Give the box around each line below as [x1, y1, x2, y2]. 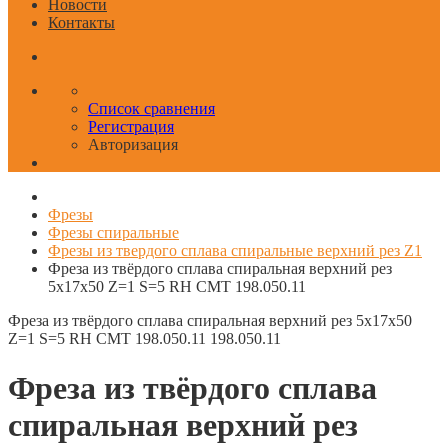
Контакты [48, 14, 115, 32]
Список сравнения [88, 100, 215, 118]
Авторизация [88, 136, 178, 154]
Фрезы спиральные [48, 224, 179, 242]
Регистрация [88, 118, 174, 136]
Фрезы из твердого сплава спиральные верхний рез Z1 [48, 242, 422, 260]
